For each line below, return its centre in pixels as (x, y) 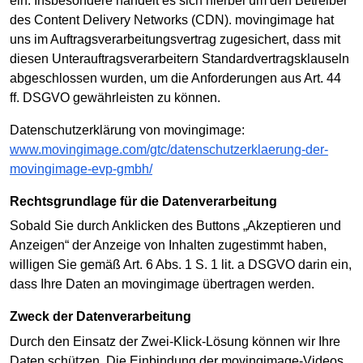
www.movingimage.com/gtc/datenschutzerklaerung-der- (169, 150)
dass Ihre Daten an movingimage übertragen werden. (162, 284)
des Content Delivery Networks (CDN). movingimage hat (172, 20)
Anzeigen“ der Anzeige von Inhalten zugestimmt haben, (168, 246)
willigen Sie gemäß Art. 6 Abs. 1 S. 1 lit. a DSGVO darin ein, (181, 265)
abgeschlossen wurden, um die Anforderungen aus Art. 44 (175, 79)
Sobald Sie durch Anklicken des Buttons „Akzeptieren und (175, 226)
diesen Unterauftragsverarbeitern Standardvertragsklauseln (179, 59)
